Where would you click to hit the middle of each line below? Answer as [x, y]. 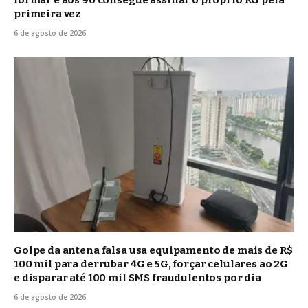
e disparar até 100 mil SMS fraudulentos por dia [137, 277]
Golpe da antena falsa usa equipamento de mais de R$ [153, 250]
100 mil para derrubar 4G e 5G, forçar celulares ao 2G [151, 264]
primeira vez [48, 13]
